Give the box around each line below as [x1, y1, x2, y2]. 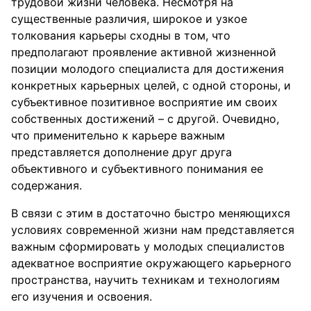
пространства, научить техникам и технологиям [11, 273, 280, 287]
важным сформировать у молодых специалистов [11, 239, 285, 253]
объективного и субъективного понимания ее [11, 162, 263, 176]
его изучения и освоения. [11, 289, 152, 303]
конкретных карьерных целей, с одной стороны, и [11, 78, 291, 92]
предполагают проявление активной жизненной [11, 45, 276, 59]
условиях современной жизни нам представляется [11, 223, 294, 237]
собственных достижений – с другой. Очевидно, [11, 112, 279, 126]
